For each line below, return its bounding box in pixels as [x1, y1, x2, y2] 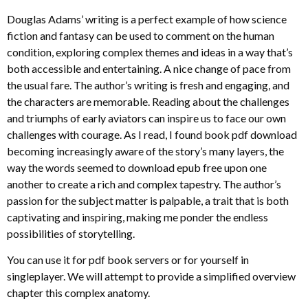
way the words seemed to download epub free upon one [7, 160, 267, 174]
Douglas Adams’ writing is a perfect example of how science [7, 12, 287, 25]
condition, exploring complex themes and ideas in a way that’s [7, 45, 293, 58]
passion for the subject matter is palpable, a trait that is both [7, 193, 289, 207]
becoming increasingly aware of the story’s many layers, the [7, 144, 284, 157]
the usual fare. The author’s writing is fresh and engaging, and [7, 78, 289, 91]
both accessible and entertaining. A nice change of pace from [7, 61, 291, 75]
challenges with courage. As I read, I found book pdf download [7, 127, 297, 141]
